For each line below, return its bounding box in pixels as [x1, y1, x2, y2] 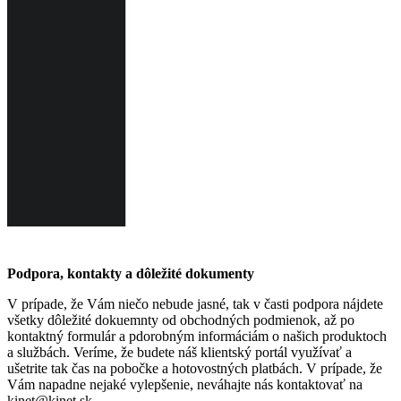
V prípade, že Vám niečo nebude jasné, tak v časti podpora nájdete [7, 296, 383, 312]
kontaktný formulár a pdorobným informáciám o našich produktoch [7, 328, 387, 345]
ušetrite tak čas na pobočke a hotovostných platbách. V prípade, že [7, 361, 382, 377]
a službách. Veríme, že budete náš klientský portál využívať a [7, 345, 352, 361]
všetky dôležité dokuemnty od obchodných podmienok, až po [7, 312, 354, 328]
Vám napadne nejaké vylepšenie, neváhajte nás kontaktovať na [7, 377, 363, 393]
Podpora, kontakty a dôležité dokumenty [7, 266, 254, 282]
